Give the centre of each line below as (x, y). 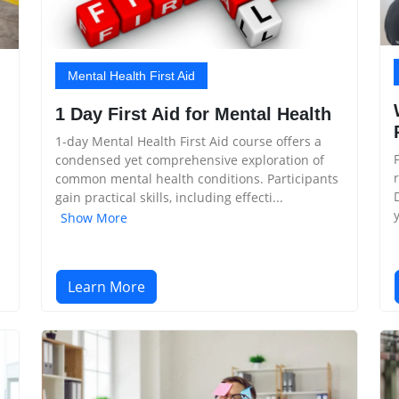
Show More (94, 217)
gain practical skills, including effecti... (169, 197)
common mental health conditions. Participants (197, 179)
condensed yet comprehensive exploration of (190, 160)
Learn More (106, 286)
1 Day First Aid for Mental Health (193, 114)
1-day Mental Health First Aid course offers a (188, 141)
